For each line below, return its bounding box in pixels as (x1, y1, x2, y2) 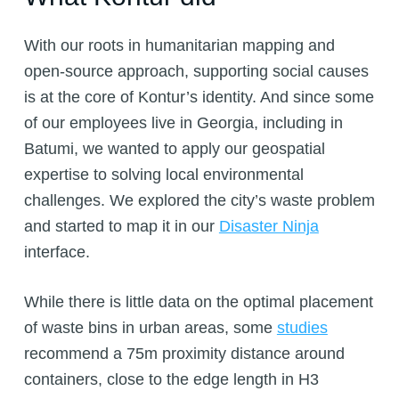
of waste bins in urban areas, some (23, 318, 277, 337)
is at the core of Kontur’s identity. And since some (23, 87, 374, 106)
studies (276, 318, 328, 337)
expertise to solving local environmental (23, 165, 304, 183)
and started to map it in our (23, 216, 219, 235)
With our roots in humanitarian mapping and (23, 36, 335, 54)
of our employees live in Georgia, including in (23, 113, 343, 132)
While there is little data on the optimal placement (23, 292, 373, 311)
